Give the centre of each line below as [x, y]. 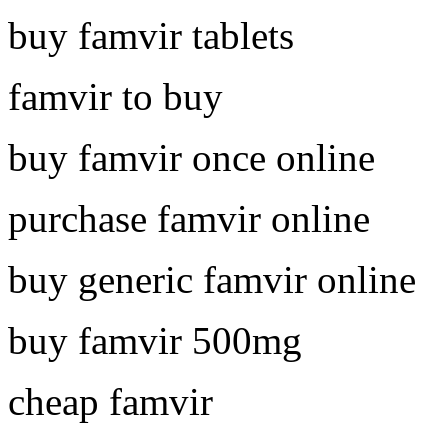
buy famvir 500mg [155, 340]
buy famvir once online [191, 157]
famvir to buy [115, 96]
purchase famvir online [189, 218]
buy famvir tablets [151, 35]
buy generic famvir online [212, 279]
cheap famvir [110, 401]
